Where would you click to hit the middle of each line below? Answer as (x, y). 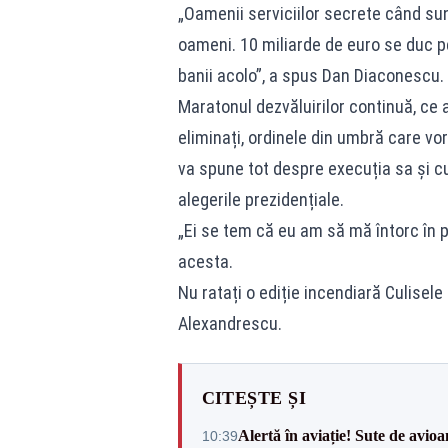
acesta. (205, 261)
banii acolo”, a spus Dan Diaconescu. (310, 75)
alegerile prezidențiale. (260, 199)
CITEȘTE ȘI (253, 398)
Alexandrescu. (229, 323)
